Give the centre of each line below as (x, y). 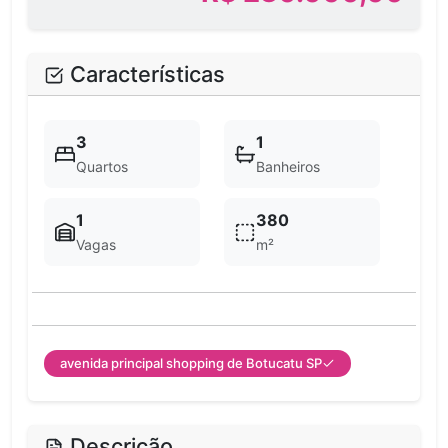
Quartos (101, 167)
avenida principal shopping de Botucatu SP (191, 363)
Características (144, 74)
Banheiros (287, 167)
